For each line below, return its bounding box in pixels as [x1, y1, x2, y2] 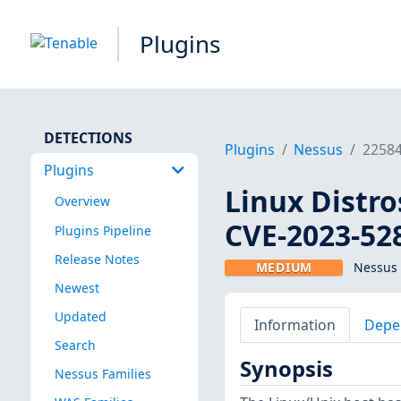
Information [253, 314, 336, 335]
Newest [54, 278, 99, 296]
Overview [54, 192, 110, 210]
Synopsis [239, 354, 333, 384]
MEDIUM [255, 259, 312, 277]
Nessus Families [54, 365, 151, 383]
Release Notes [54, 250, 140, 268]
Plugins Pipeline [54, 221, 151, 239]
